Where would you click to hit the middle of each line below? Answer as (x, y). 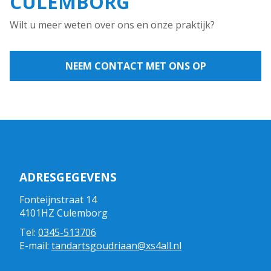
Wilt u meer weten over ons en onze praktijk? (112, 25)
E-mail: (35, 245)
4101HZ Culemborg (64, 213)
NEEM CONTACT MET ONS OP (135, 66)
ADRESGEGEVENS (68, 177)
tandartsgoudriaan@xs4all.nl (116, 245)
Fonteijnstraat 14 (58, 199)
